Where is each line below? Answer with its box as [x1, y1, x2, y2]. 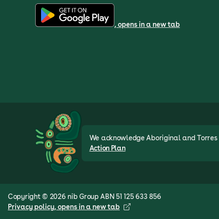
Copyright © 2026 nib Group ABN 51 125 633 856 [8, 192, 161, 200]
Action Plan [89, 144, 126, 152]
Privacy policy [8, 202, 54, 211]
